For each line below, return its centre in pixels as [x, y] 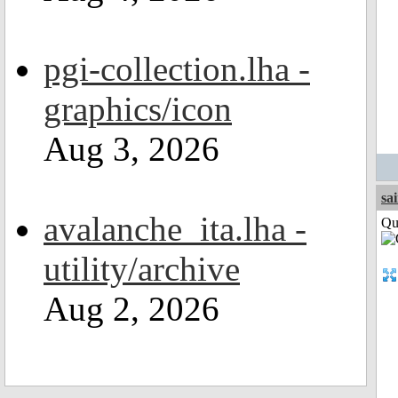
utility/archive [142, 269]
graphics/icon [138, 109]
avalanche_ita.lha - [175, 229]
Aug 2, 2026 [131, 309]
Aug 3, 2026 [131, 149]
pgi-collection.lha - [177, 69]
